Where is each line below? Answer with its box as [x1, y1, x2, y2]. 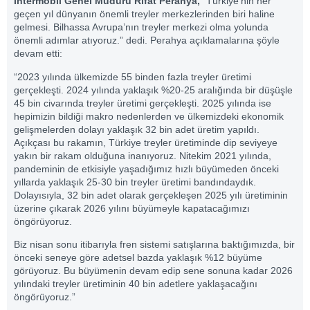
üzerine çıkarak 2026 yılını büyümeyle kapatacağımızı [14, 202, 250, 214]
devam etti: [14, 48, 62, 60]
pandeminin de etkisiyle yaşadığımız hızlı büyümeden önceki [14, 163, 279, 174]
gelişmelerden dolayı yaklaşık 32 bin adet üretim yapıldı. [14, 123, 259, 135]
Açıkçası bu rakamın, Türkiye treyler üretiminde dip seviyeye [14, 136, 277, 148]
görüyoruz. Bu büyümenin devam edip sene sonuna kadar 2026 [14, 265, 293, 277]
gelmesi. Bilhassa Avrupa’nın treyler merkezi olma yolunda [14, 21, 268, 33]
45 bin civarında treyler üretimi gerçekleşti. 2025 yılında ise [14, 97, 271, 109]
